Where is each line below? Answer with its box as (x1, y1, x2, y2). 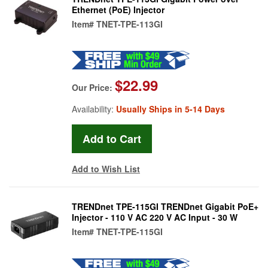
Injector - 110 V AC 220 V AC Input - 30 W (72, 211, 237, 223)
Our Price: (72, 81, 115, 93)
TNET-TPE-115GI (96, 225, 163, 237)
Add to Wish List (72, 162, 140, 175)
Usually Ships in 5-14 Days (116, 102, 225, 115)
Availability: (72, 102, 116, 115)
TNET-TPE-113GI (96, 17, 163, 30)
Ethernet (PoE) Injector (72, 3, 165, 16)
